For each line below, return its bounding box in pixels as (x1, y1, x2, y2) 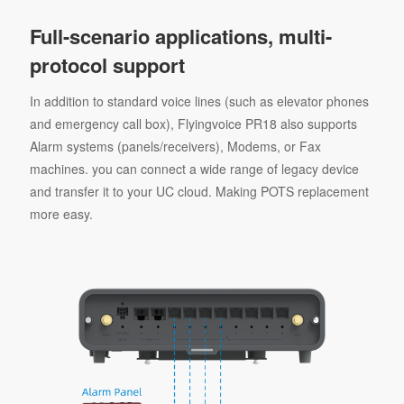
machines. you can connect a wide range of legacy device (29, 159, 359, 178)
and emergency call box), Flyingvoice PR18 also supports (29, 114, 357, 133)
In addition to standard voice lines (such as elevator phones (29, 91, 369, 110)
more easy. (29, 204, 93, 223)
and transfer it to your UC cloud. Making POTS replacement (29, 181, 369, 200)
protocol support (29, 50, 185, 79)
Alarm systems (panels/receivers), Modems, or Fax (29, 136, 321, 155)
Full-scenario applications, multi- (29, 21, 332, 50)
